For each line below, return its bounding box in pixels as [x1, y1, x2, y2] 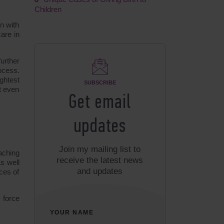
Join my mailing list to [59, 144, 141, 154]
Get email [68, 93, 131, 113]
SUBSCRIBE [83, 79, 116, 85]
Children [34, 5, 61, 13]
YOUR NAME [49, 209, 94, 216]
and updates [77, 166, 123, 176]
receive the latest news [56, 155, 143, 165]
